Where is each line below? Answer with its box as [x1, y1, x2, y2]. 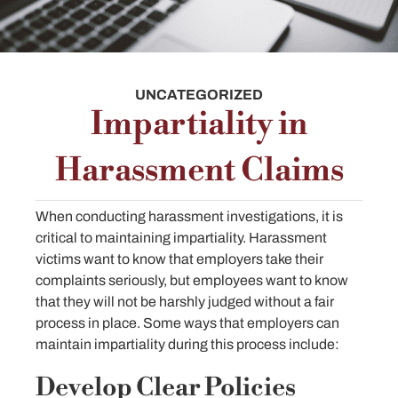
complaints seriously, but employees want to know [36, 272, 348, 288]
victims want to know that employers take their [36, 251, 323, 267]
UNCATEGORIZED [135, 86, 263, 102]
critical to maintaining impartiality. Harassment [36, 229, 327, 245]
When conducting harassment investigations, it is [36, 208, 343, 224]
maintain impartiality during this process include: [36, 336, 339, 352]
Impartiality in [91, 104, 307, 145]
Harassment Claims [54, 150, 344, 191]
